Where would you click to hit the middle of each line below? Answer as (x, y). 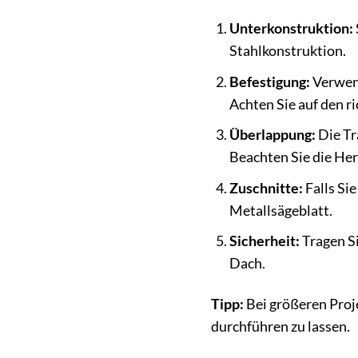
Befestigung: (269, 82)
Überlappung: (272, 135)
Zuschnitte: (266, 188)
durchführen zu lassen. (280, 327)
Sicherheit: (264, 241)
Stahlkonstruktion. (287, 51)
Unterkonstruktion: (291, 29)
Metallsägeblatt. (280, 210)
